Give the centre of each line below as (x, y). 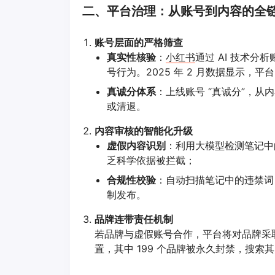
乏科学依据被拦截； (151, 160)
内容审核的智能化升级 (144, 130)
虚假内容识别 (136, 145)
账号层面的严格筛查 (139, 42)
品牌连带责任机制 (134, 219)
